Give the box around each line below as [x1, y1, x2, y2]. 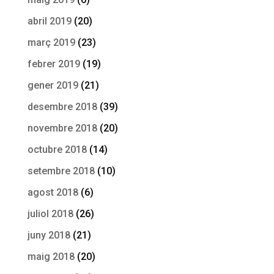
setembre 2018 [27, 165, 95, 177]
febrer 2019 [27, 57, 80, 70]
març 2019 [27, 36, 75, 48]
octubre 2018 [27, 143, 87, 155]
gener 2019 [27, 79, 78, 91]
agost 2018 [27, 186, 78, 198]
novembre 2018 [27, 122, 97, 134]
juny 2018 [27, 229, 70, 241]
